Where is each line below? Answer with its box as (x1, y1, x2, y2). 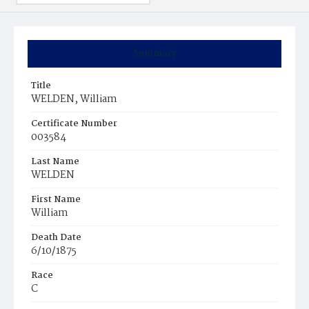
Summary (132, 46, 177, 61)
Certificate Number (31, 117, 117, 131)
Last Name (31, 154, 79, 169)
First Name (31, 192, 81, 207)
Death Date (31, 230, 81, 245)
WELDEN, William (31, 91, 117, 108)
